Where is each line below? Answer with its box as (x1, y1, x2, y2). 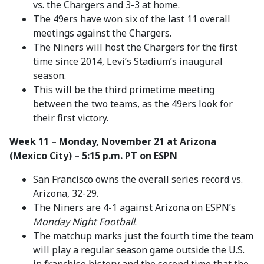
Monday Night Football (33, 215, 135, 228)
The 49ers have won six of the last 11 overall (33, 12, 230, 25)
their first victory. (33, 111, 108, 124)
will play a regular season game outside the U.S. (33, 243, 245, 256)
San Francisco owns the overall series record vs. (33, 173, 243, 186)
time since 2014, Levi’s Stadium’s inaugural (33, 55, 223, 68)
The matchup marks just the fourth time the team (33, 229, 253, 242)
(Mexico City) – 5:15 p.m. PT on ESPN (9, 149, 177, 162)
